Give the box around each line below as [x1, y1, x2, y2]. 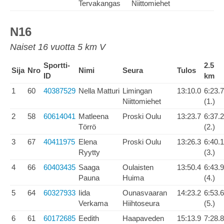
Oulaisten [122, 163, 153, 171]
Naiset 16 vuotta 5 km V [10, 42, 105, 52]
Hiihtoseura [122, 199, 159, 207]
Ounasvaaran [122, 188, 167, 197]
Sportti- [43, 61, 70, 69]
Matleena [78, 112, 108, 120]
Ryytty [78, 148, 100, 156]
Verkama [78, 199, 108, 207]
